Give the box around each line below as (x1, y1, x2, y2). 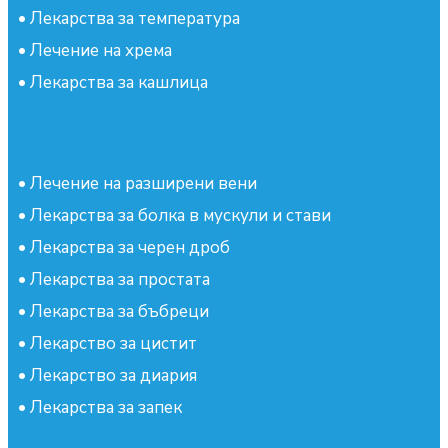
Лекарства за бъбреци (30, 300, 209, 324)
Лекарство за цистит (30, 332, 197, 356)
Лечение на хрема (30, 39, 172, 63)
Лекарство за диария (30, 364, 197, 388)
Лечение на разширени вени (30, 172, 257, 196)
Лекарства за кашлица (30, 71, 208, 95)
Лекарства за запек (30, 396, 182, 420)
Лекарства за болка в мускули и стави (30, 204, 331, 228)
